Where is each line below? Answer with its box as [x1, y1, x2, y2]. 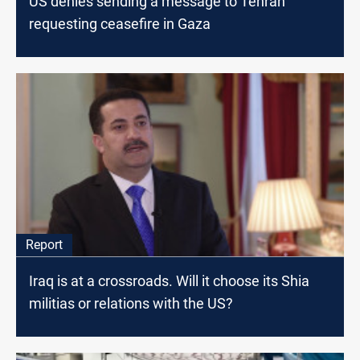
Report [26, 237, 63, 253]
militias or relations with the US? [29, 295, 233, 313]
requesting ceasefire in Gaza [29, 14, 211, 32]
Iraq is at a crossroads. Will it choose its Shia [29, 272, 309, 290]
